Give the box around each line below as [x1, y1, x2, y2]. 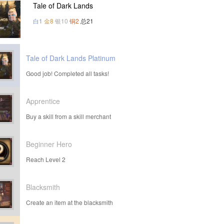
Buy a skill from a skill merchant [26, 112, 111, 120]
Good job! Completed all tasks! [26, 69, 109, 77]
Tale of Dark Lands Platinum [26, 53, 115, 63]
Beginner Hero [26, 139, 72, 149]
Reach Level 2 [26, 155, 65, 163]
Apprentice [26, 96, 60, 106]
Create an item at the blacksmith [26, 198, 113, 206]
